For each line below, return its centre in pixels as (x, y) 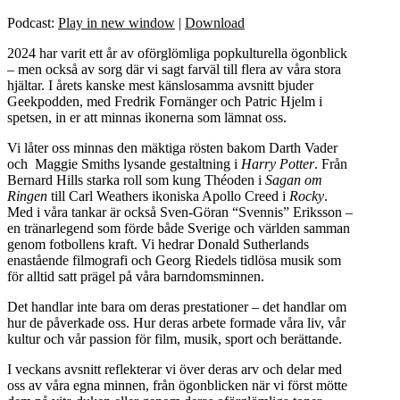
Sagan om (294, 179)
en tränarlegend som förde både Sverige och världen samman (179, 228)
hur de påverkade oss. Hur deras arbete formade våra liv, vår (176, 322)
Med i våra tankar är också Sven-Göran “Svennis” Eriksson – (180, 212)
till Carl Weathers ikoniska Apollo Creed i (168, 196)
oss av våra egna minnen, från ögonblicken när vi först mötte (177, 385)
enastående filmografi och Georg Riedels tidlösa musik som (174, 260)
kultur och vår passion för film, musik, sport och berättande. (175, 338)
